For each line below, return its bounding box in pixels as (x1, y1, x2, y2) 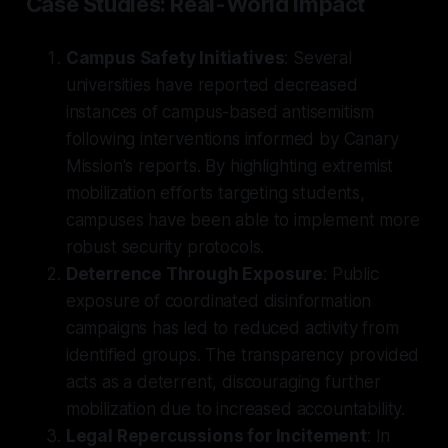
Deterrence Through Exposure (65, 263, 324, 284)
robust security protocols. (65, 236, 265, 257)
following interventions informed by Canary (65, 128, 399, 149)
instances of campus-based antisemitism (65, 101, 375, 122)
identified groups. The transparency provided (65, 344, 420, 365)
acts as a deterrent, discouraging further (65, 371, 381, 392)
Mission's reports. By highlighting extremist (65, 155, 394, 176)
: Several (284, 47, 352, 68)
